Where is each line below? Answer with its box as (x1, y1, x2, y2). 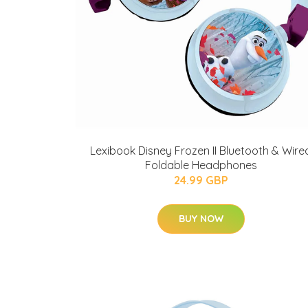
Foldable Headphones (144, 158, 257, 172)
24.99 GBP (173, 173, 228, 187)
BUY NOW (178, 212, 223, 225)
